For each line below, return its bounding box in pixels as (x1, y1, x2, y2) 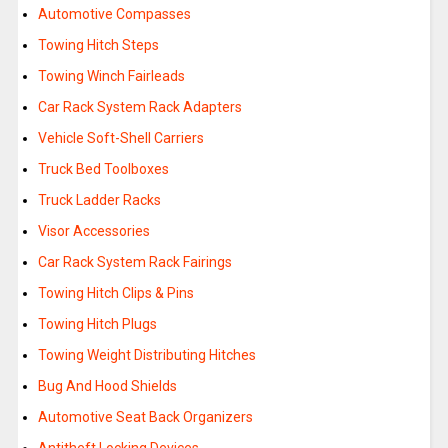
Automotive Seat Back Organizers (37, 409, 253, 426)
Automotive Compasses (37, 6, 191, 23)
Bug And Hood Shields (37, 378, 177, 395)
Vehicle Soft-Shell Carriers (37, 130, 204, 147)
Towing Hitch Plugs (37, 316, 157, 333)
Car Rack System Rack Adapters (37, 99, 242, 116)
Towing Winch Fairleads (37, 68, 185, 85)
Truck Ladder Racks (37, 192, 161, 209)
